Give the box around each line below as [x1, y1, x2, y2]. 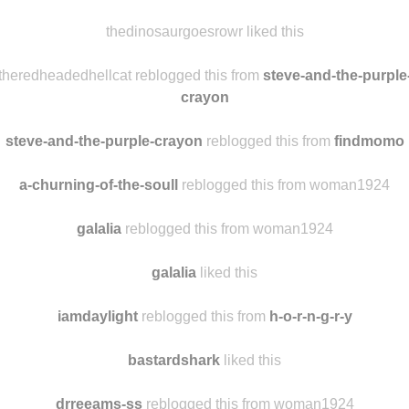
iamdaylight [57, 308, 138, 324]
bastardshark [128, 351, 220, 368]
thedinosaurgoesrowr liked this [105, 23, 304, 39]
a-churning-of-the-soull [19, 176, 178, 193]
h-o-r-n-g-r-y [268, 308, 352, 324]
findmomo [333, 132, 404, 149]
